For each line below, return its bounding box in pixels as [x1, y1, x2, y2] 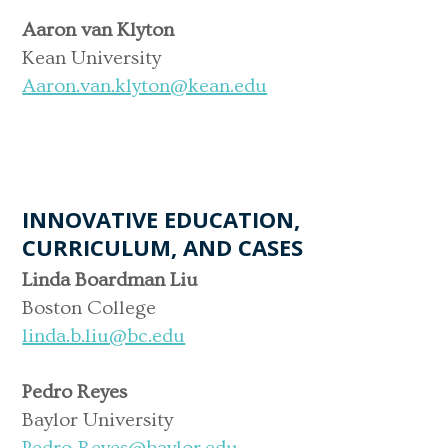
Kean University [22, 46, 162, 69]
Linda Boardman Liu [22, 268, 199, 291]
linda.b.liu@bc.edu [22, 324, 186, 347]
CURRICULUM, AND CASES [22, 231, 304, 262]
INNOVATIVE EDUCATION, [22, 203, 301, 234]
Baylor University [22, 408, 174, 431]
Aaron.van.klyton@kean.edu [22, 74, 268, 97]
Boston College [22, 296, 157, 319]
